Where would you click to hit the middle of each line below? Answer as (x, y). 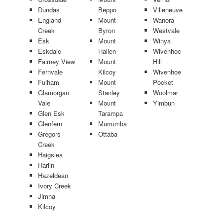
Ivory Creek (54, 186)
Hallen (107, 51)
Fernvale (50, 72)
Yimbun (164, 103)
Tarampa (110, 113)
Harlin (46, 165)
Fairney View (56, 62)
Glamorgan (53, 93)
